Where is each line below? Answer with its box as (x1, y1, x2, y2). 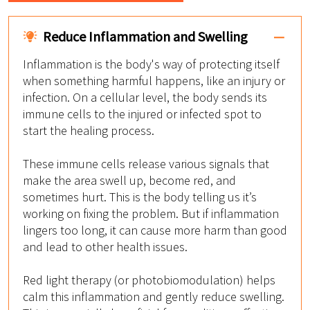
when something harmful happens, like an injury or (23, 73, 285, 89)
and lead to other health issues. (23, 239, 188, 255)
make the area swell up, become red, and (23, 172, 236, 189)
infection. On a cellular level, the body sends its (23, 89, 267, 106)
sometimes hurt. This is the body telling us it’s (23, 189, 257, 206)
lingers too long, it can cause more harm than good (23, 222, 287, 239)
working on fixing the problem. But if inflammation (23, 206, 279, 222)
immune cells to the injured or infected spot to (23, 106, 262, 122)
